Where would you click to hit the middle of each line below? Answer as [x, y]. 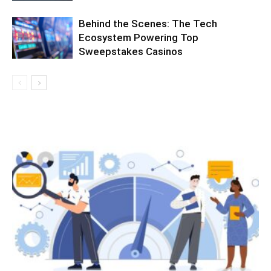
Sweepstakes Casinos [131, 52]
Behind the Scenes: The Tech [148, 24]
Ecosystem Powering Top [139, 38]
